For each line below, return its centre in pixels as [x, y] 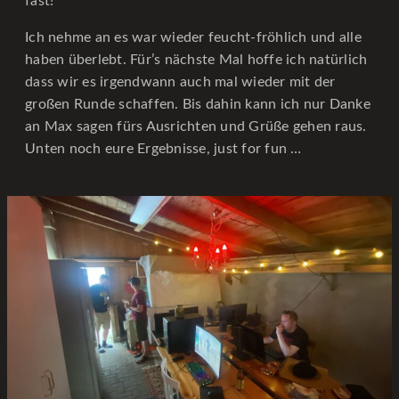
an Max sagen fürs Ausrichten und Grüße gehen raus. [196, 126]
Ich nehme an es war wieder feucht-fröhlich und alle [193, 37]
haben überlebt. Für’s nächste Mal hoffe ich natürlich [196, 60]
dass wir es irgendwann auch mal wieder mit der [180, 82]
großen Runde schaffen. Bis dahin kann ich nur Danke [198, 104]
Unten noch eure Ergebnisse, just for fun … [163, 149]
